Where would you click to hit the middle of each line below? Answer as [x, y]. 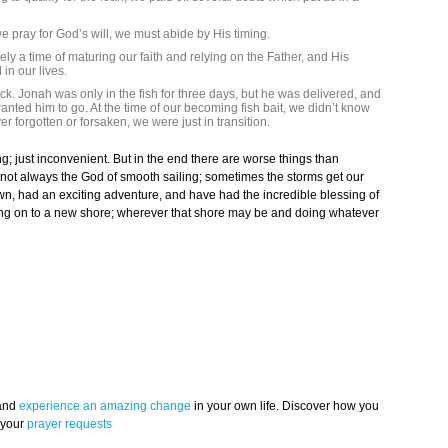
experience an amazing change [105, 406]
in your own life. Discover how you [285, 406]
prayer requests [69, 424]
